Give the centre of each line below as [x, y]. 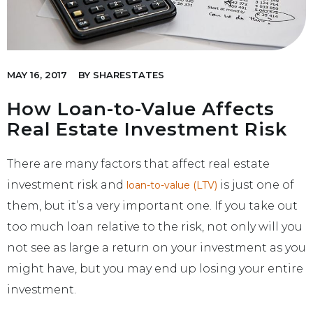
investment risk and [67, 185]
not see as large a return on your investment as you [156, 248]
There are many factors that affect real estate [138, 164]
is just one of [256, 185]
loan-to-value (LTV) [172, 185]
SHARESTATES [127, 75]
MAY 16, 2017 [37, 75]
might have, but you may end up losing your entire [155, 269]
